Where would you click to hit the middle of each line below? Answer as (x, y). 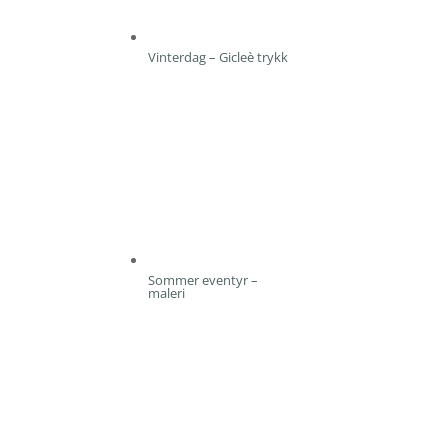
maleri (167, 292)
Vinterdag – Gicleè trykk (218, 57)
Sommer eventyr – (203, 279)
